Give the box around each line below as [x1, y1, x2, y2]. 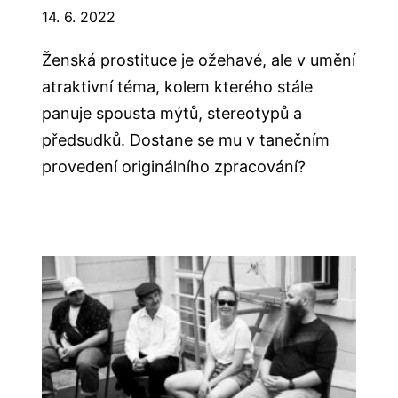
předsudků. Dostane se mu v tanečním [42, 130, 330, 149]
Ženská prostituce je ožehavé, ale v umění [42, 50, 356, 69]
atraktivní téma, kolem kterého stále [42, 76, 314, 96]
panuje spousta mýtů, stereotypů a [42, 103, 303, 123]
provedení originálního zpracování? [42, 156, 306, 176]
